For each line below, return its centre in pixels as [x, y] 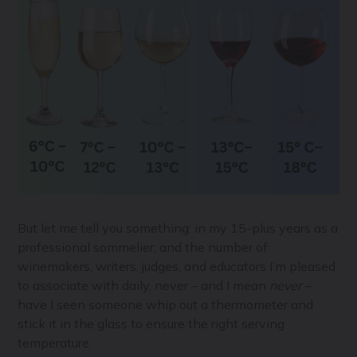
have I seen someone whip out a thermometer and [166, 305]
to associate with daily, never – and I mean [144, 286]
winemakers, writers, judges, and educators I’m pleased [177, 267]
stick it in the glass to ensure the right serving [151, 324]
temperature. [55, 343]
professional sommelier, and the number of [143, 247]
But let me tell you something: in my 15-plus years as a [178, 228]
